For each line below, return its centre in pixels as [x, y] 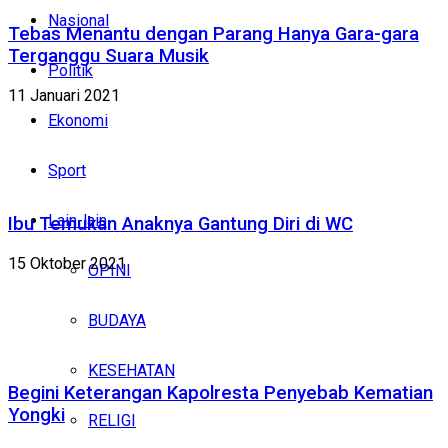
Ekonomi [78, 120]
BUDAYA [117, 320]
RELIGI [112, 420]
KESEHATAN [131, 370]
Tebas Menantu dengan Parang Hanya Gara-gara [213, 33]
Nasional [78, 20]
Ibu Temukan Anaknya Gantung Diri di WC [180, 224]
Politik [70, 70]
